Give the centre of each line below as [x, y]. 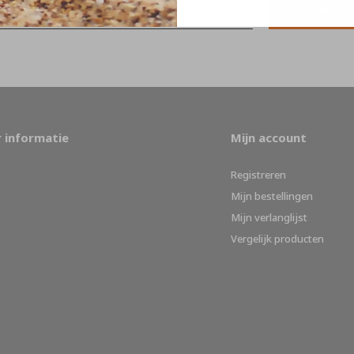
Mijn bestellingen [272, 196]
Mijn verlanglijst [269, 217]
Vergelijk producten [277, 238]
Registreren [258, 174]
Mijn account [269, 137]
